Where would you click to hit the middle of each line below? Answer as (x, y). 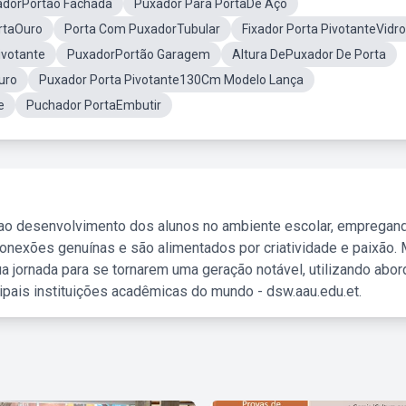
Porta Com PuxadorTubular (142, 29)
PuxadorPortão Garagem (139, 54)
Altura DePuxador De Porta (309, 54)
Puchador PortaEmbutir (94, 105)
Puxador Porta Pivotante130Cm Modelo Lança (171, 80)
